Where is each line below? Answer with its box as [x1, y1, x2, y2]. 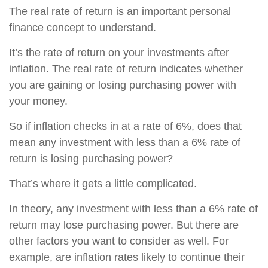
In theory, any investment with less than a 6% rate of [9, 203, 258, 215]
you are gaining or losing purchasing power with [9, 79, 236, 91]
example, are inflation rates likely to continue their [9, 251, 245, 263]
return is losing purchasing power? [9, 153, 173, 165]
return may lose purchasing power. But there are [9, 219, 239, 231]
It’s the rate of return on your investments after [9, 47, 229, 59]
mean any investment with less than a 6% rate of [9, 136, 240, 148]
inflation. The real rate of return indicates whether [9, 63, 243, 75]
